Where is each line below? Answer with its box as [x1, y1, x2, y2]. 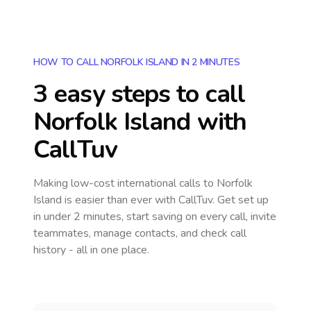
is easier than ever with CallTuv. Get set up [62, 192, 269, 208]
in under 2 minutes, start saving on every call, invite [33, 209, 276, 224]
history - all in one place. [33, 242, 149, 258]
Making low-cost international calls [33, 176, 203, 191]
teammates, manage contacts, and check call [33, 226, 246, 241]
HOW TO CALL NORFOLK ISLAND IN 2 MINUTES [33, 56, 240, 69]
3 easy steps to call [33, 77, 246, 111]
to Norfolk [203, 176, 253, 191]
